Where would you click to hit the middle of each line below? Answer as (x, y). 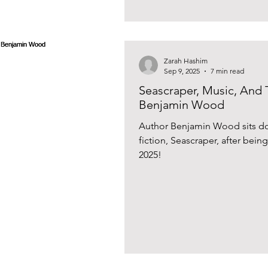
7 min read (227, 71)
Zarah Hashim (186, 61)
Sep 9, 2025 (182, 71)
